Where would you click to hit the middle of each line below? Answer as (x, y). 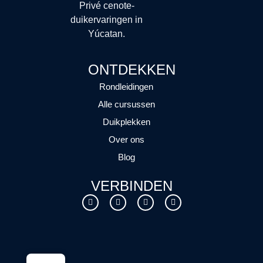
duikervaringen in (107, 20)
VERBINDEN (131, 186)
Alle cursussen (126, 104)
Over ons (126, 139)
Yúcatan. (107, 34)
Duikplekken (126, 122)
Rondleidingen (126, 86)
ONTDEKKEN (131, 69)
